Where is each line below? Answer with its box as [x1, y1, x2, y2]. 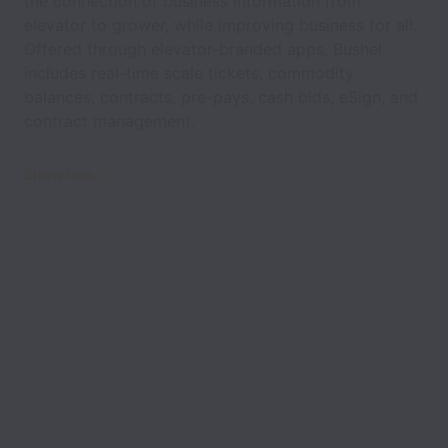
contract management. [24, 111, 195, 131]
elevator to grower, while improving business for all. [24, 15, 417, 35]
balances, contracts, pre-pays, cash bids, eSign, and [24, 87, 418, 107]
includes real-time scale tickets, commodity [24, 63, 354, 83]
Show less [24, 166, 94, 183]
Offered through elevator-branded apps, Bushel [24, 39, 382, 59]
